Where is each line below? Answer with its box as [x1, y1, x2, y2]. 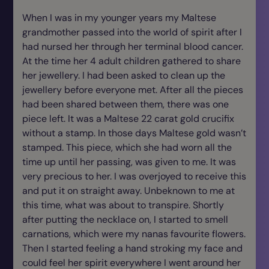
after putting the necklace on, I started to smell [22, 213, 228, 226]
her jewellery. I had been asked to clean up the [22, 69, 225, 82]
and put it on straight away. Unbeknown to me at [22, 184, 235, 197]
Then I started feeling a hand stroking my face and [22, 242, 243, 255]
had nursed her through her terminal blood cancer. [22, 40, 243, 53]
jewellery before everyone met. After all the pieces [22, 83, 243, 96]
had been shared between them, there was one [22, 98, 229, 110]
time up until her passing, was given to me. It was [22, 156, 236, 168]
